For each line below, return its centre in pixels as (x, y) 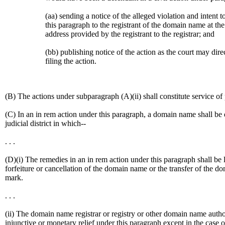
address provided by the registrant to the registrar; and (130, 34)
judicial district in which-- (45, 123)
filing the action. (71, 61)
